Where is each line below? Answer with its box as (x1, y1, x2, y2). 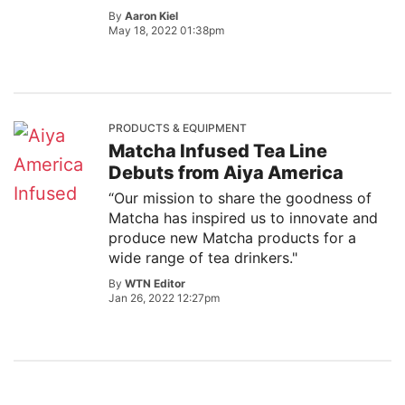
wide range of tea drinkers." (108, 249, 297, 267)
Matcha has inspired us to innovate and (108, 209, 378, 227)
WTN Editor (125, 277, 185, 290)
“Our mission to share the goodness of (108, 189, 372, 207)
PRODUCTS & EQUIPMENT (108, 121, 247, 135)
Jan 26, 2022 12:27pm (108, 291, 220, 305)
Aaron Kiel (125, 9, 178, 23)
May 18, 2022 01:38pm (108, 24, 224, 37)
